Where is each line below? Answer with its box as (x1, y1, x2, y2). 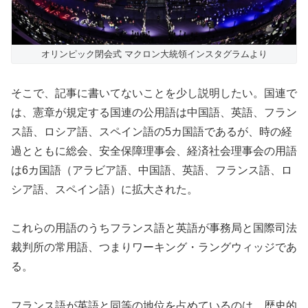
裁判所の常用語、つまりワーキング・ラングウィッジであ (11, 241, 297, 254)
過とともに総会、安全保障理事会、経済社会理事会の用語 (11, 144, 297, 157)
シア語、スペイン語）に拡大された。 (11, 183, 198, 195)
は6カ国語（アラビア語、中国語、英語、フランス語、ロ (11, 164, 292, 176)
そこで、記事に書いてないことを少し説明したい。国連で (11, 87, 297, 99)
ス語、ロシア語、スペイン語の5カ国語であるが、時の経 (11, 125, 292, 137)
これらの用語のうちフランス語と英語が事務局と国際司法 (11, 222, 297, 234)
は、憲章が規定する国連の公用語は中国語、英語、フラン (11, 106, 297, 118)
